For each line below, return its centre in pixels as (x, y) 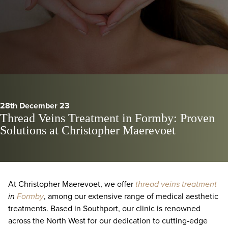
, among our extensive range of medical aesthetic (131, 196)
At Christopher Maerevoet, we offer (72, 184)
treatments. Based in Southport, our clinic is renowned (104, 208)
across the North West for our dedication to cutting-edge (108, 221)
